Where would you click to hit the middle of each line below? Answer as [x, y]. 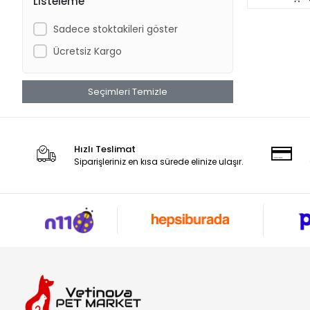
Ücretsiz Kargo [87, 51]
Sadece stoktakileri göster [115, 29]
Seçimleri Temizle [128, 92]
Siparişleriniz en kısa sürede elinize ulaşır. [159, 162]
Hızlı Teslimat [105, 149]
